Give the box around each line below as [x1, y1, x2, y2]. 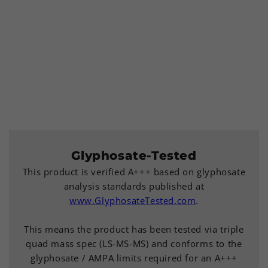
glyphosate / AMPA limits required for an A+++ [30, 251, 237, 264]
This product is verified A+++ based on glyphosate [22, 165, 246, 178]
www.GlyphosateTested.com [69, 194, 196, 206]
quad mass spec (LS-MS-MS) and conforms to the [26, 237, 242, 249]
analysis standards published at [63, 179, 205, 192]
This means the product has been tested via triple [24, 223, 244, 235]
